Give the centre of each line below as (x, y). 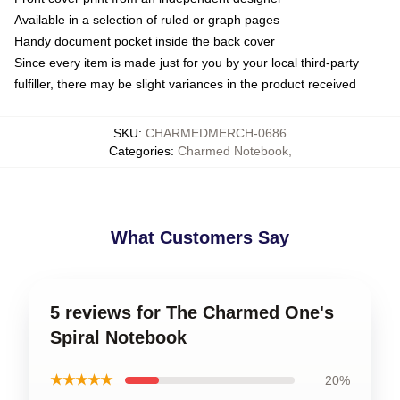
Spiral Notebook (118, 337)
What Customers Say (200, 237)
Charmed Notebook (233, 150)
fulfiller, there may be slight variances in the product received (185, 83)
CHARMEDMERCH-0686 (216, 133)
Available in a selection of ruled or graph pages (147, 19)
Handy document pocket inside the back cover (145, 41)
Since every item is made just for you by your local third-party (187, 62)
